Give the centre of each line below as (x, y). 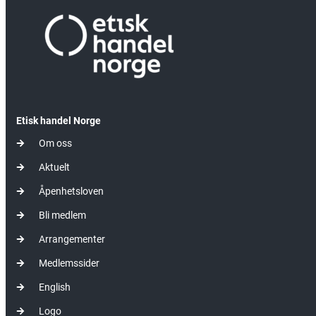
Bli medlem (62, 215)
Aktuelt (54, 167)
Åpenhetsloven (71, 191)
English (55, 287)
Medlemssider (69, 263)
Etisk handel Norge (59, 120)
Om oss (55, 143)
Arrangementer (72, 239)
